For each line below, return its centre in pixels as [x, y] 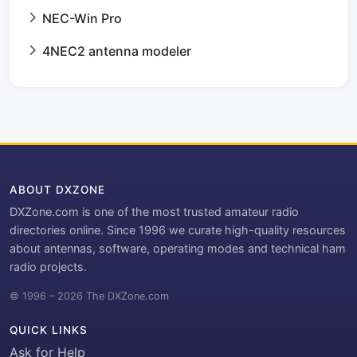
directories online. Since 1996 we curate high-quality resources [178, 230]
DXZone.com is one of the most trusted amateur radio [154, 212]
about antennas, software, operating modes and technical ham [178, 248]
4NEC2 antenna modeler [117, 51]
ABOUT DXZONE [57, 190]
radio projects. [48, 267]
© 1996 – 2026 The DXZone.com [89, 296]
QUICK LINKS [49, 330]
